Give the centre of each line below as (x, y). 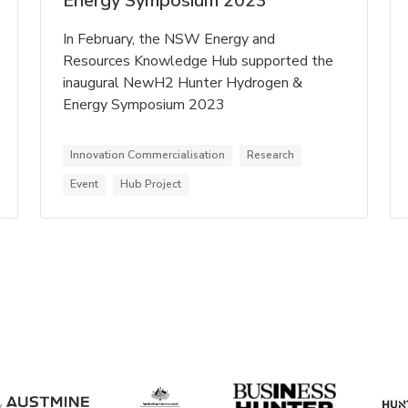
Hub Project (151, 184)
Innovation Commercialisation (148, 155)
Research (271, 155)
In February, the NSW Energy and (169, 40)
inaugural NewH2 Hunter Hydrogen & (183, 83)
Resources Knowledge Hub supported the (199, 61)
